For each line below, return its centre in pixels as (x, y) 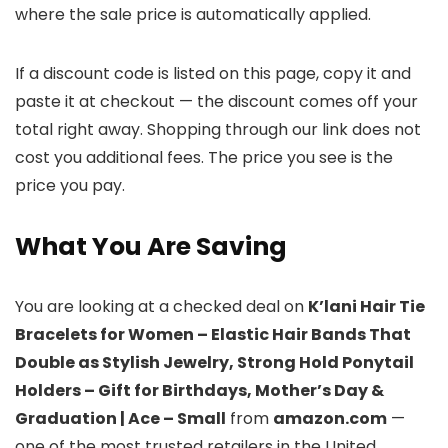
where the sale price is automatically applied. (193, 15)
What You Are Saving (151, 247)
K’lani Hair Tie (366, 307)
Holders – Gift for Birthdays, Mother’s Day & (199, 391)
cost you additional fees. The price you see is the (204, 158)
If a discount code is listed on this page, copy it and (213, 74)
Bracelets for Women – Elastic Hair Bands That (213, 335)
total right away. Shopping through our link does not (218, 130)
